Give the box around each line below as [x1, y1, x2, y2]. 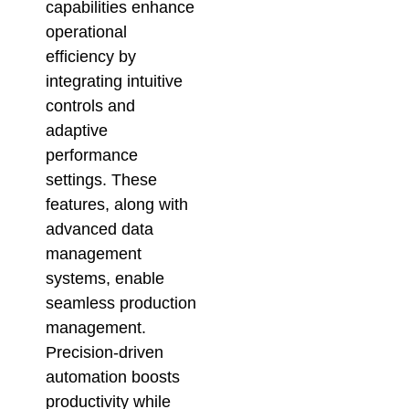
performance [46, 145, 138, 164]
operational [46, 22, 127, 41]
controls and [46, 96, 135, 115]
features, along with [46, 194, 188, 214]
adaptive [46, 121, 108, 140]
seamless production [46, 293, 196, 312]
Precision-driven [46, 342, 163, 362]
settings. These [46, 170, 157, 189]
